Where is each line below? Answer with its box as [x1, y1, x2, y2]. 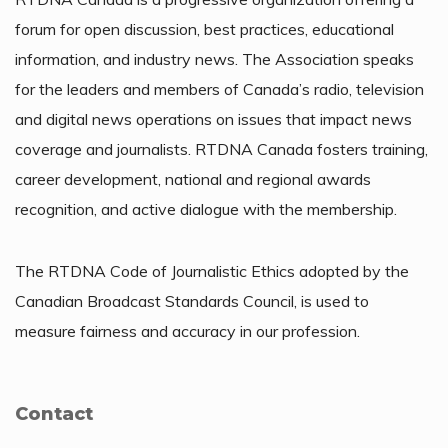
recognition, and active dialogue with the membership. [15, 199, 397, 220]
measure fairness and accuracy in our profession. [15, 321, 360, 342]
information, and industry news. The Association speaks [15, 49, 414, 70]
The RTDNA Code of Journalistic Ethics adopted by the [15, 261, 409, 282]
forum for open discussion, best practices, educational [15, 19, 394, 40]
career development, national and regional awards [15, 169, 371, 190]
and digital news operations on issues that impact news [15, 109, 412, 130]
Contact [15, 403, 93, 426]
